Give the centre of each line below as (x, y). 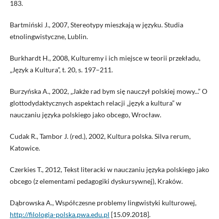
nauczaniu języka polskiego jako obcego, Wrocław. (85, 114)
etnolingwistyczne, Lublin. (49, 36)
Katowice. (25, 148)
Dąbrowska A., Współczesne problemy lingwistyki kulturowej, (103, 202)
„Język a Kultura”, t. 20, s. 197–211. (61, 69)
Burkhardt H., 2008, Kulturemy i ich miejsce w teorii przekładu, (105, 58)
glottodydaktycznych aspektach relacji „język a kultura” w (95, 103)
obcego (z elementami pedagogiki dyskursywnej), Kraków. (96, 181)
